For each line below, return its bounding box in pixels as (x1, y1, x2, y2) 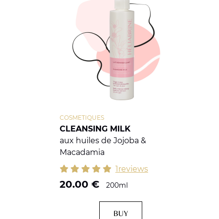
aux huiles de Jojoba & (59, 136, 146, 146)
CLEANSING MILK (59, 124, 131, 134)
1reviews (115, 164, 148, 174)
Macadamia (59, 148, 105, 157)
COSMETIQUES (59, 114, 104, 122)
